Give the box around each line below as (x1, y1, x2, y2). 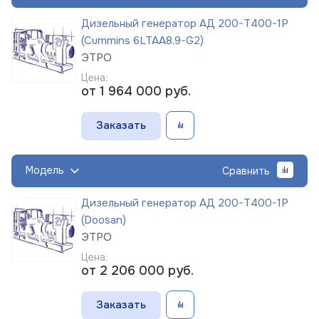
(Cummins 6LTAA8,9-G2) (81, 33, 204, 48)
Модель (26, 164, 64, 177)
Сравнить (222, 164, 270, 177)
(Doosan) (81, 212, 126, 227)
